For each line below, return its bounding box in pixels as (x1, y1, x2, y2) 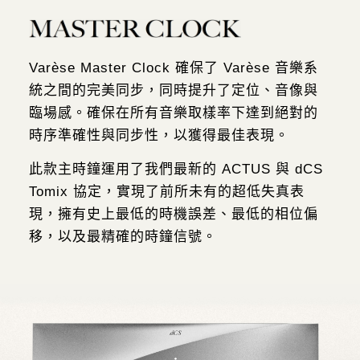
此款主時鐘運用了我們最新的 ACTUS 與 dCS (28, 162, 323, 178)
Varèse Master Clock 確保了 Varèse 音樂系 (28, 59, 318, 76)
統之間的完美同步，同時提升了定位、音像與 (28, 82, 318, 98)
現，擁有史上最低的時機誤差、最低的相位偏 (28, 207, 318, 223)
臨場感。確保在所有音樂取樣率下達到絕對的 (28, 104, 318, 121)
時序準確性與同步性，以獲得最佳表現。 (28, 127, 289, 143)
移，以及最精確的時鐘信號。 (28, 229, 217, 245)
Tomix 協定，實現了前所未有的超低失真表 (28, 184, 305, 200)
